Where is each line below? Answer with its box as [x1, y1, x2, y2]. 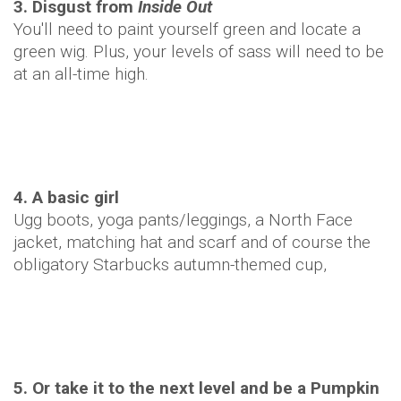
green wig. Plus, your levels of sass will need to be [13, 41, 384, 62]
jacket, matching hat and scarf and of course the [13, 232, 371, 252]
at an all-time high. [13, 64, 149, 84]
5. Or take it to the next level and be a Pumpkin [13, 378, 380, 398]
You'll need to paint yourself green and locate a [13, 19, 361, 39]
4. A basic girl [13, 187, 119, 208]
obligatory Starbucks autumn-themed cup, [13, 254, 327, 275]
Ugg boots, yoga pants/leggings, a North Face [13, 209, 353, 230]
